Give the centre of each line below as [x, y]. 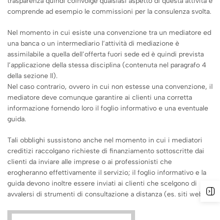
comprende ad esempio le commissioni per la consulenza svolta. [109, 12]
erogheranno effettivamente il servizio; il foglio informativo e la [107, 173]
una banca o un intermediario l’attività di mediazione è [93, 43]
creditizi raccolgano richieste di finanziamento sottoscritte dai [106, 151]
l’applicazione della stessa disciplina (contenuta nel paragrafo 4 [107, 65]
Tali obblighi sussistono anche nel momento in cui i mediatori [105, 140]
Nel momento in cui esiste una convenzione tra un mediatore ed [109, 33]
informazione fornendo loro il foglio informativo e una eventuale [108, 108]
